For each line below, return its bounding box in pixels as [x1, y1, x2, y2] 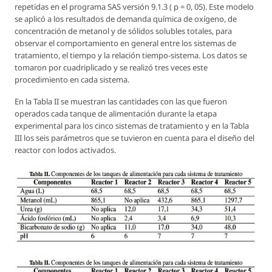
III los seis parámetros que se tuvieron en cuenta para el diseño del [15, 132, 254, 143]
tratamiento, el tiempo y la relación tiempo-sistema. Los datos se [15, 49, 247, 61]
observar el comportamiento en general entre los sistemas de [15, 37, 236, 49]
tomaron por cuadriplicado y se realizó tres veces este [15, 61, 208, 73]
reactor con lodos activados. [15, 144, 116, 155]
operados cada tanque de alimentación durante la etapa [15, 107, 217, 119]
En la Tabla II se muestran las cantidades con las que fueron [15, 95, 227, 107]
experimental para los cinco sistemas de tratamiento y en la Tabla [15, 120, 249, 131]
